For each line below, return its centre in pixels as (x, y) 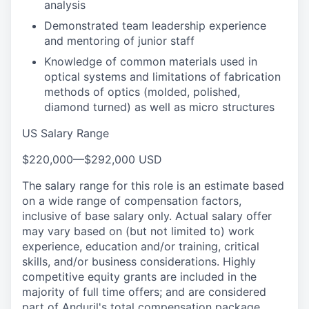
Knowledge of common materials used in (151, 61)
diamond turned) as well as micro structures (159, 107)
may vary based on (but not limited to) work (138, 231)
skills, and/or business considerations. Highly (139, 261)
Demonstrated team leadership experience (155, 26)
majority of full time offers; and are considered (144, 292)
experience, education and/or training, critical (141, 246)
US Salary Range (66, 133)
